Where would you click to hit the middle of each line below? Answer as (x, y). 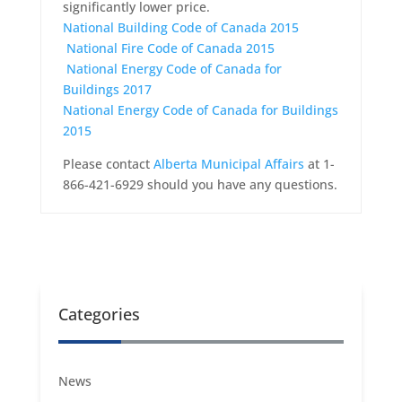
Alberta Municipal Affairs (228, 164)
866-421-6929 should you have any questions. (200, 184)
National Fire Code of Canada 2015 (170, 48)
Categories (99, 314)
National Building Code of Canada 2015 (180, 27)
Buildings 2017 (107, 89)
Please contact (108, 164)
